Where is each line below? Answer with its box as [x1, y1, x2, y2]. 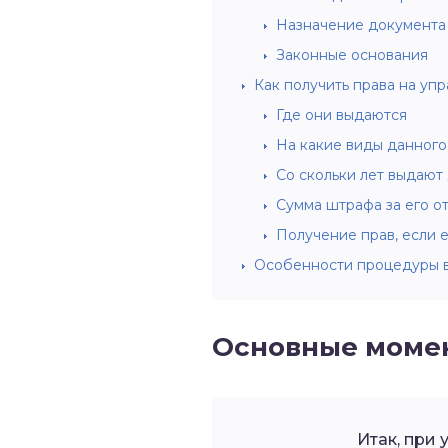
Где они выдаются [276, 106, 407, 124]
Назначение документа [276, 16, 446, 34]
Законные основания [276, 46, 428, 64]
